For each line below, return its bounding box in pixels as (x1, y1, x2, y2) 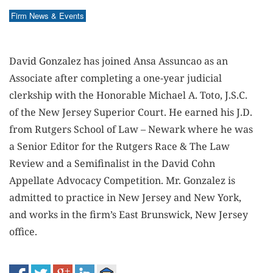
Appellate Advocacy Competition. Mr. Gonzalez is (9, 174, 235, 187)
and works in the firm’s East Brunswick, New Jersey (9, 208, 248, 221)
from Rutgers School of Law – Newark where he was (9, 122, 253, 136)
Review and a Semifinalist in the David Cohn (9, 157, 215, 170)
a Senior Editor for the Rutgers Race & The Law (9, 140, 230, 153)
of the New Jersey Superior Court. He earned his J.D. (9, 105, 252, 119)
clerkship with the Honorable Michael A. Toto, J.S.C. (9, 88, 247, 102)
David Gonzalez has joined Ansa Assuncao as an (9, 54, 228, 68)
